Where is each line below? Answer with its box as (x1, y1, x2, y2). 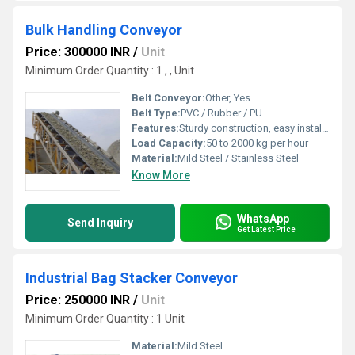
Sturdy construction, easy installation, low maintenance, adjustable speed (179, 122, 322, 134)
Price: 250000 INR (25, 292, 130, 307)
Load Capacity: (132, 137, 206, 149)
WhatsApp (237, 212, 289, 225)
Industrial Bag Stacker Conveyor (25, 269, 238, 286)
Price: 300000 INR (25, 44, 130, 59)
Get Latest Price (237, 224, 296, 234)
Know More (132, 169, 190, 181)
